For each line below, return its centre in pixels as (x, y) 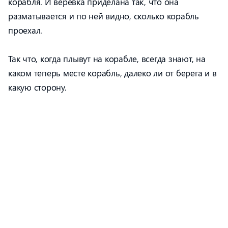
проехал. (25, 30)
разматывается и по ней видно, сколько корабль (104, 16)
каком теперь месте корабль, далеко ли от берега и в (112, 73)
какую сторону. (37, 87)
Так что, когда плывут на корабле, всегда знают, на (107, 59)
